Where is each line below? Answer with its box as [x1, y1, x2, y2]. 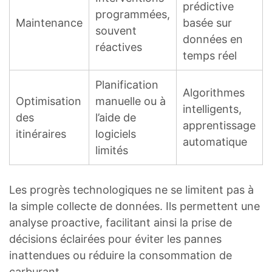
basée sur [183, 16, 232, 29]
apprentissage [183, 118, 256, 132]
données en [183, 32, 243, 46]
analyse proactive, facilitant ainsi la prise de [9, 216, 232, 229]
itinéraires [16, 127, 66, 140]
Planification [95, 78, 158, 91]
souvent [95, 24, 137, 37]
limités [95, 143, 128, 157]
